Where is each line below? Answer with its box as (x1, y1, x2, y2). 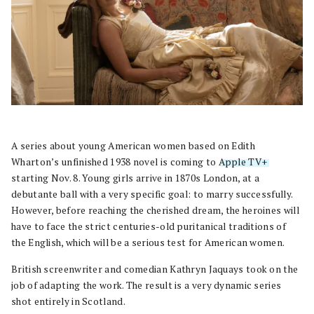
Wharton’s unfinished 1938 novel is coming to (11, 156, 219, 169)
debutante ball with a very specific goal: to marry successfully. (11, 188, 293, 201)
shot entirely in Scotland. (11, 295, 125, 308)
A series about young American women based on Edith (11, 139, 255, 153)
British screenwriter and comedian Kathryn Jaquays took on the (11, 263, 299, 276)
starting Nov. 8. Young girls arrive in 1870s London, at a (11, 172, 260, 185)
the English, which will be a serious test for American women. (11, 236, 285, 250)
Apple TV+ (218, 156, 268, 169)
